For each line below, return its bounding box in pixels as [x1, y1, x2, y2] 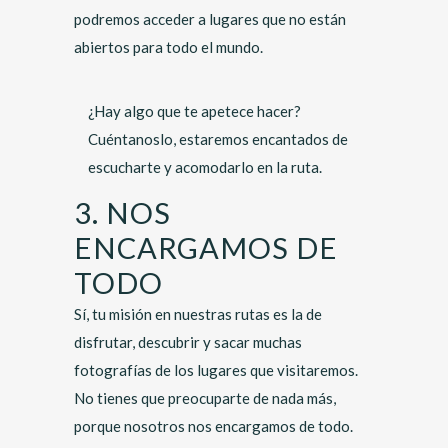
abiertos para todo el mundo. [74, 38, 266, 56]
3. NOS [74, 195, 171, 230]
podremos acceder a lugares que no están [74, 10, 346, 28]
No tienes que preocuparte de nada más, [74, 389, 336, 407]
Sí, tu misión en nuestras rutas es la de [74, 305, 322, 323]
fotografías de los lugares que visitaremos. [74, 361, 358, 379]
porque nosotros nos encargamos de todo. [74, 417, 356, 435]
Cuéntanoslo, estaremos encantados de [88, 130, 348, 148]
